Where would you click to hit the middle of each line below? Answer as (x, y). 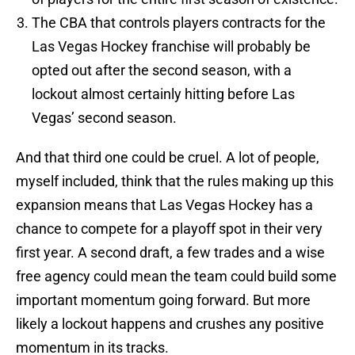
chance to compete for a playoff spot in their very (169, 229)
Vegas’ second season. (104, 118)
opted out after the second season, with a (162, 71)
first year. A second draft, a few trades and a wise (170, 253)
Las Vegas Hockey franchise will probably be (171, 47)
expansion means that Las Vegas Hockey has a (164, 205)
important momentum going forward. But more (163, 300)
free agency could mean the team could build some (176, 277)
